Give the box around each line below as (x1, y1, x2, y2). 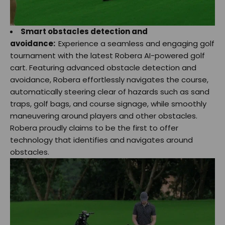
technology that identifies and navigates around (10, 134, 193, 145)
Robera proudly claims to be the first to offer (10, 122, 178, 133)
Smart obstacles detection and (21, 26, 148, 37)
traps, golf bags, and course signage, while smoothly (10, 98, 206, 109)
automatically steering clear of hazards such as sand (10, 86, 209, 97)
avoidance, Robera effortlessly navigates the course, (10, 74, 208, 85)
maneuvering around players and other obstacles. (10, 110, 197, 121)
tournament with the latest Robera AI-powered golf (10, 50, 205, 61)
